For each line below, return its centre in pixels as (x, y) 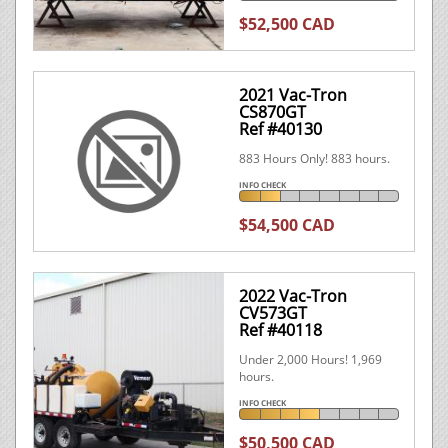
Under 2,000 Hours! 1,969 (310, 359)
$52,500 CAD (287, 24)
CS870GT (272, 112)
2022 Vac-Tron (293, 296)
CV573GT (273, 313)
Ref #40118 (280, 330)
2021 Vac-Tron (293, 95)
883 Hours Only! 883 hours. (314, 158)
